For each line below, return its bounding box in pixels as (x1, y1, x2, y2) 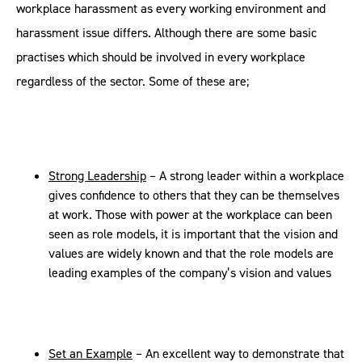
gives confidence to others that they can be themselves (48, 187, 339, 204)
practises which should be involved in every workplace (16, 48, 305, 65)
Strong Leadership (48, 167, 146, 184)
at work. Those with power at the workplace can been (48, 206, 332, 223)
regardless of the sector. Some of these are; (16, 73, 249, 90)
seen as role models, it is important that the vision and (48, 225, 338, 242)
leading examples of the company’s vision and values (48, 264, 331, 281)
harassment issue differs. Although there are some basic (16, 24, 317, 41)
